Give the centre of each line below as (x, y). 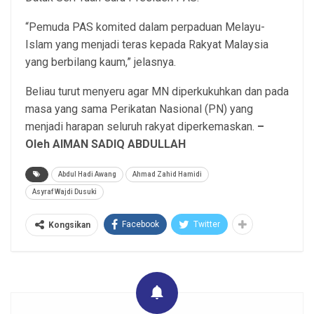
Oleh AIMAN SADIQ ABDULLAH (105, 144)
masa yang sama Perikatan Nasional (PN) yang (139, 109)
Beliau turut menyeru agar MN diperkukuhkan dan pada (157, 91)
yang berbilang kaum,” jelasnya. (101, 62)
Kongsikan (69, 225)
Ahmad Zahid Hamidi (167, 174)
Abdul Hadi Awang (87, 174)
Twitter (207, 224)
